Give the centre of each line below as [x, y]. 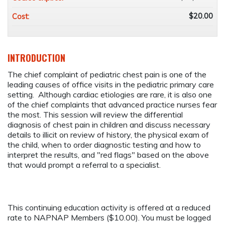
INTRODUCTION [36, 58]
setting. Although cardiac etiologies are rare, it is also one [110, 95]
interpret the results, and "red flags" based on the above [108, 155]
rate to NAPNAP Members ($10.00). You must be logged [109, 218]
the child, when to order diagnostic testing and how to [104, 145]
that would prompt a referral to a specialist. [84, 165]
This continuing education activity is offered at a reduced [109, 208]
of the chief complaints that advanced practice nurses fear [112, 105]
